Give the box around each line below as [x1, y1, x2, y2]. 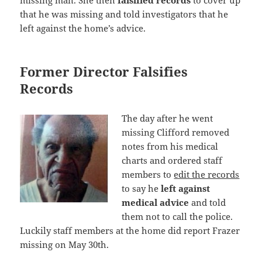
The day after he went [122, 112, 213, 124]
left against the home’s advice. [20, 22, 146, 34]
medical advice [122, 196, 189, 208]
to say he [122, 182, 161, 194]
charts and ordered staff [122, 154, 223, 166]
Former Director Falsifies [20, 62, 188, 80]
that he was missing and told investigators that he [20, 8, 229, 20]
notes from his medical [122, 140, 219, 152]
